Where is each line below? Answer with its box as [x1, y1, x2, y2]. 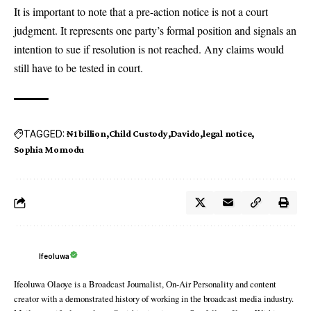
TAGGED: [24, 127, 65, 140]
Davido [170, 128, 201, 140]
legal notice [202, 128, 252, 140]
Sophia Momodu [14, 144, 85, 155]
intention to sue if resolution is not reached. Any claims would [14, 42, 284, 57]
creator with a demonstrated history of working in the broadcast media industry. [14, 292, 294, 305]
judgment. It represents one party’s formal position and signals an [14, 23, 296, 38]
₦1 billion [67, 128, 106, 140]
